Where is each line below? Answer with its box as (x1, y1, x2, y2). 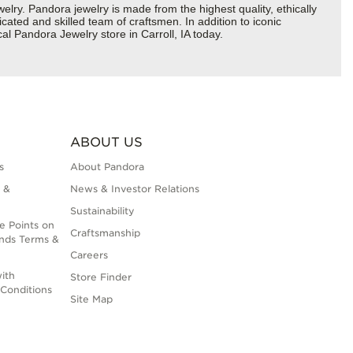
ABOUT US (69, 135, 143, 150)
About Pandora (69, 161, 144, 173)
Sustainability (69, 205, 135, 217)
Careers (69, 249, 108, 262)
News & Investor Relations (69, 183, 199, 195)
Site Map (69, 293, 113, 306)
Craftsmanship (69, 227, 140, 240)
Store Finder (69, 271, 132, 284)
